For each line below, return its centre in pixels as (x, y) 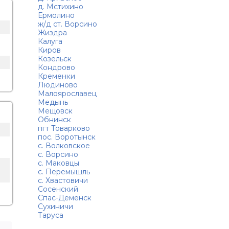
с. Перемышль (64, 172)
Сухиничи (55, 207)
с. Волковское (64, 146)
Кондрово (56, 67)
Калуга (50, 41)
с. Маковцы (58, 163)
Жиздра (52, 33)
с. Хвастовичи (63, 180)
